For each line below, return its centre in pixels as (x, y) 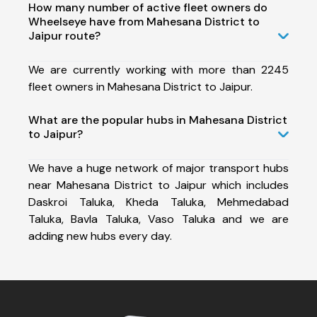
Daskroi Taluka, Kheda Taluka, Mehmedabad (158, 202)
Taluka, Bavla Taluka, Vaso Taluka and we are (158, 219)
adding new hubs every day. (100, 236)
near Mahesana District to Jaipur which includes (158, 185)
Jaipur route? (64, 35)
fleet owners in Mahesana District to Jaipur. (140, 86)
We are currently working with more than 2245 (158, 69)
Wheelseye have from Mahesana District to (144, 21)
